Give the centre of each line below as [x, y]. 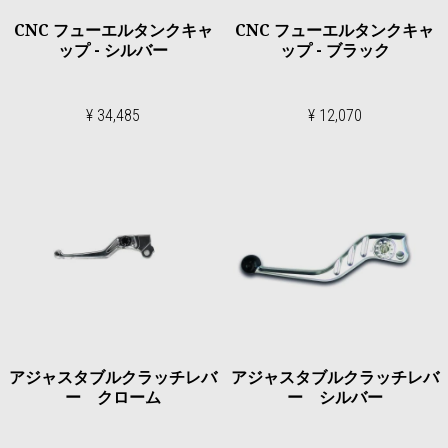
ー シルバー [334, 396]
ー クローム [113, 396]
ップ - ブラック [334, 50]
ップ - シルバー [113, 50]
